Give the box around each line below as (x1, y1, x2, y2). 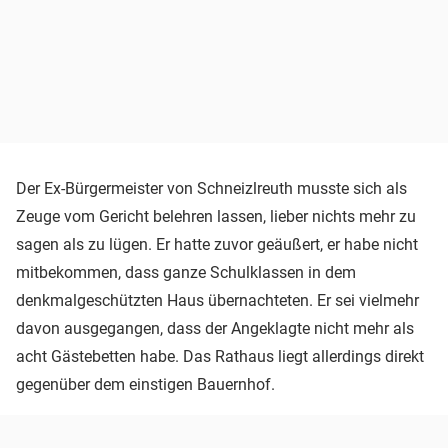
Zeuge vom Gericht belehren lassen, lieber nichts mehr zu (16, 206, 416, 226)
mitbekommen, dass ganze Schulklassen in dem (16, 262, 356, 282)
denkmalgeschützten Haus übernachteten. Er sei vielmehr (16, 290, 419, 310)
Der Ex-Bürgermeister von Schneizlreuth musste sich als (16, 178, 407, 198)
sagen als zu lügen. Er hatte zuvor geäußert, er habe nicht (16, 234, 418, 254)
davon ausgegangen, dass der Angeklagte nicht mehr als (16, 318, 414, 338)
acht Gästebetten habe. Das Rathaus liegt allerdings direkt (16, 346, 424, 366)
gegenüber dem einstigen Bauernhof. (16, 374, 275, 394)
